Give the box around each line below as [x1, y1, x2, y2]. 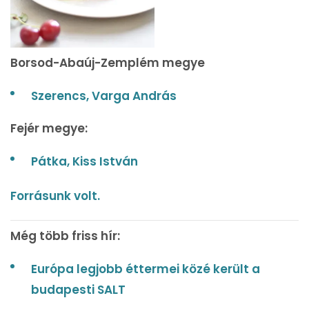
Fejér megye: [10, 120, 88, 137]
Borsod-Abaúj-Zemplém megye [10, 54, 205, 72]
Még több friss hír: [10, 228, 120, 245]
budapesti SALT [31, 281, 126, 299]
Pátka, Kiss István [31, 153, 138, 170]
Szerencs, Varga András [31, 88, 177, 105]
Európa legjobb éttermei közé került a [31, 261, 260, 278]
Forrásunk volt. [10, 188, 100, 205]
